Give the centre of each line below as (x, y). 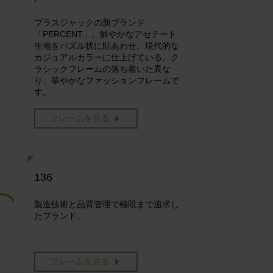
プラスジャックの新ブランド (90, 23)
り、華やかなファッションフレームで (107, 80)
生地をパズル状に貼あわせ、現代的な (107, 46)
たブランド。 (60, 216)
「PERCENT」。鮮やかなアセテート (105, 34)
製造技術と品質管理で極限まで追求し (107, 204)
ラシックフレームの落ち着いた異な (102, 69)
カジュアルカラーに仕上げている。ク (107, 57)
